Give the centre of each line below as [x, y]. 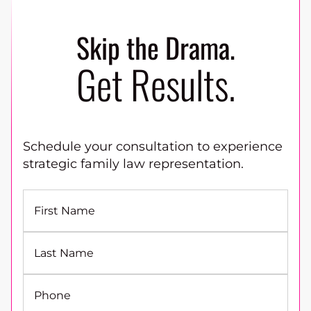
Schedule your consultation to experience [153, 147]
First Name [65, 210]
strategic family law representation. [133, 164]
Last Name [64, 253]
